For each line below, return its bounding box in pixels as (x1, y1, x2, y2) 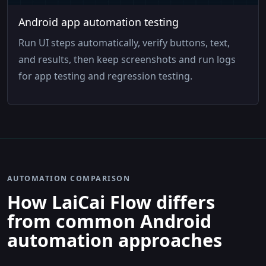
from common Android (7, 209, 211, 234)
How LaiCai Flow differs (7, 190, 215, 215)
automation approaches (7, 228, 222, 253)
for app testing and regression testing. (18, 69, 193, 83)
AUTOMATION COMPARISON (7, 173, 131, 184)
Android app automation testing (18, 14, 179, 29)
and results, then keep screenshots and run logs (18, 52, 236, 66)
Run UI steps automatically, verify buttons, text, (18, 36, 230, 49)
